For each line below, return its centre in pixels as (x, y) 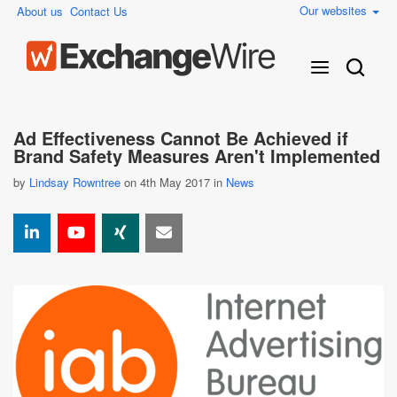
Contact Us (99, 11)
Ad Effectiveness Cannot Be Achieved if (181, 138)
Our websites (335, 10)
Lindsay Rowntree (75, 182)
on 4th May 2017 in (173, 182)
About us (40, 11)
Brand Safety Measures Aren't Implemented (197, 156)
